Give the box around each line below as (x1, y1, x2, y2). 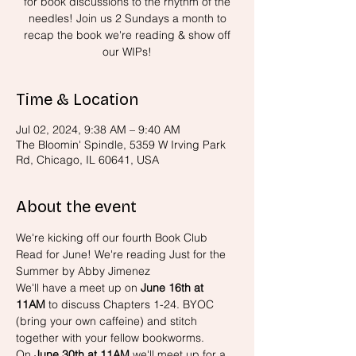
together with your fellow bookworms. (16, 331, 204, 346)
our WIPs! (103, 44, 152, 60)
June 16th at (141, 281, 207, 296)
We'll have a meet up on (16, 281, 141, 296)
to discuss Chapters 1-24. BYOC (48, 297, 217, 312)
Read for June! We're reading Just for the (16, 247, 229, 262)
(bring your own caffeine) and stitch (16, 314, 200, 329)
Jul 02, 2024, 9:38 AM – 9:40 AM (16, 122, 180, 137)
